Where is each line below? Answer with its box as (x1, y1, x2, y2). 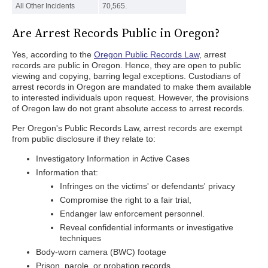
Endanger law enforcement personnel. (60, 209, 205, 218)
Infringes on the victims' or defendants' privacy (60, 181, 235, 191)
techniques (60, 233, 101, 243)
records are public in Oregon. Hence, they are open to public (12, 60, 241, 70)
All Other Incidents (16, 2, 75, 10)
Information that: (36, 167, 98, 177)
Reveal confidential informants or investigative (60, 223, 233, 232)
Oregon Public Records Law (94, 50, 199, 59)
